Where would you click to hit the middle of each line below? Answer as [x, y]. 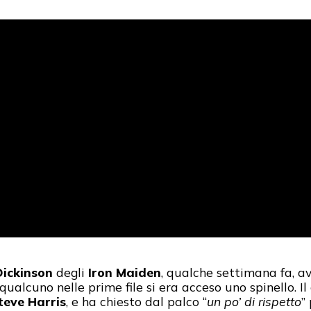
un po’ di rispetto [254, 302]
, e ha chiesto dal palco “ [136, 302]
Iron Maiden [125, 272]
